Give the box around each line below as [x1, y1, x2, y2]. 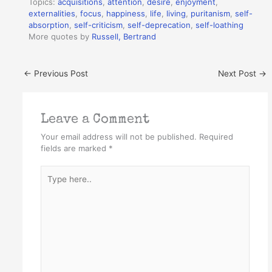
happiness [106, 8, 146, 19]
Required [199, 131, 233, 141]
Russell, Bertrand [92, 32, 157, 42]
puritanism [191, 8, 231, 19]
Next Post [217, 68, 259, 78]
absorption [29, 20, 70, 30]
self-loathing [195, 20, 244, 30]
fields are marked [40, 143, 109, 153]
